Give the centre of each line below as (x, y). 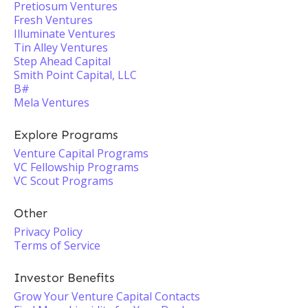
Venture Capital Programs (81, 153)
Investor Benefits (64, 278)
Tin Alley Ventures (61, 47)
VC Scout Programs (64, 181)
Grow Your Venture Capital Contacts (107, 296)
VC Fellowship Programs (76, 167)
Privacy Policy (48, 232)
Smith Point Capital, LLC (75, 75)
